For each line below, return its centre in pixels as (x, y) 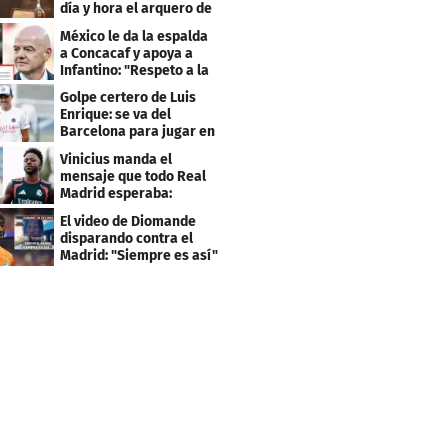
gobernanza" (101, 87)
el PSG (80, 149)
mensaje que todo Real (133, 177)
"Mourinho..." (101, 211)
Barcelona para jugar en (138, 132)
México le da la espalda (134, 36)
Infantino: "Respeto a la (135, 70)
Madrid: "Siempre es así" (139, 255)
